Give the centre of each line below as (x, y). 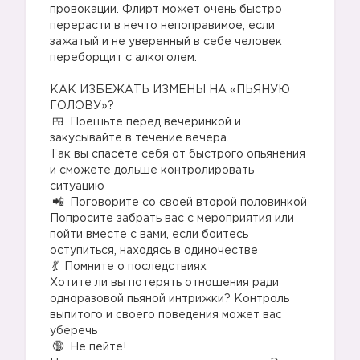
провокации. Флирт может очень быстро (166, 10)
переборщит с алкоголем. (123, 58)
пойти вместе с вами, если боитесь (149, 235)
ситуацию (77, 186)
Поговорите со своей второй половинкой (187, 202)
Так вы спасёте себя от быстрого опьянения (178, 154)
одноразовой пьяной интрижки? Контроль (170, 299)
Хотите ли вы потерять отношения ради (164, 283)
